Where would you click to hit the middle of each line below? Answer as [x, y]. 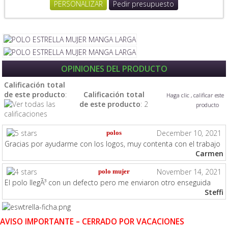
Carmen [209, 153]
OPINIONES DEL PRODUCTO [114, 69]
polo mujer [114, 171]
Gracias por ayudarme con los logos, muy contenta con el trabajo [112, 144]
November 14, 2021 [189, 172]
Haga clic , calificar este [195, 95]
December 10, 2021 [189, 133]
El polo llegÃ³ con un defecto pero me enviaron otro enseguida [108, 182]
